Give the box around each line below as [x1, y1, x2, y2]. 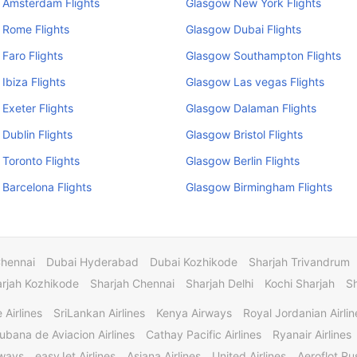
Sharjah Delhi [186, 277, 253, 290]
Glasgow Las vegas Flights [185, 75, 324, 88]
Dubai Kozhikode [150, 255, 237, 269]
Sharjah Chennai [90, 277, 175, 290]
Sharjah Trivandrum [249, 255, 350, 269]
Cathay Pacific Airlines [146, 328, 261, 341]
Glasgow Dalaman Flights [185, 101, 316, 115]
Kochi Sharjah [265, 277, 335, 290]
